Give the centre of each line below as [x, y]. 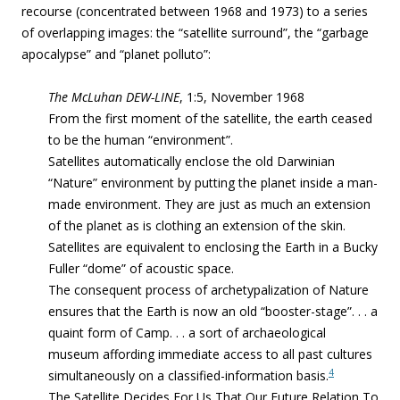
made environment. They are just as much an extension [209, 204]
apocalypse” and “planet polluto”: [116, 54]
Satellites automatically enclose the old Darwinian [192, 161]
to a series [337, 11]
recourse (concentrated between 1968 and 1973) [164, 11]
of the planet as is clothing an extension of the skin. [197, 225]
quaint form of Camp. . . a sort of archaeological [187, 333]
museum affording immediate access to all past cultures [210, 354]
